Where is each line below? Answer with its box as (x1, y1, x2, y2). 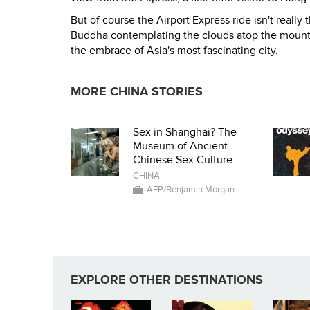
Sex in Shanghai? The (133, 125, 237, 140)
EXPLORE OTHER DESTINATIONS (71, 273, 263, 288)
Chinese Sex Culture (133, 153, 232, 167)
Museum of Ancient (133, 139, 228, 154)
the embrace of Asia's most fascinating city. (71, 44, 278, 58)
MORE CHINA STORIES (71, 84, 203, 100)
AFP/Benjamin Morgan (147, 184, 235, 196)
